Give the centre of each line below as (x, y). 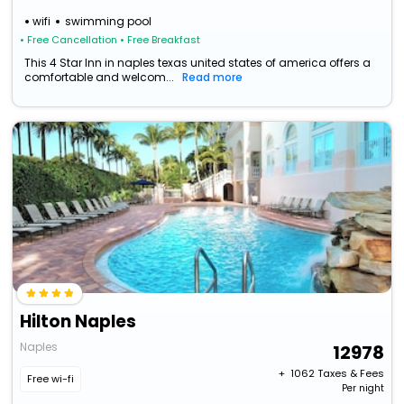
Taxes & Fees (350, 374)
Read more (213, 78)
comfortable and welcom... (100, 78)
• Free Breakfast (161, 40)
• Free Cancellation (69, 40)
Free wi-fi (51, 379)
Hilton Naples (78, 322)
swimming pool (109, 22)
